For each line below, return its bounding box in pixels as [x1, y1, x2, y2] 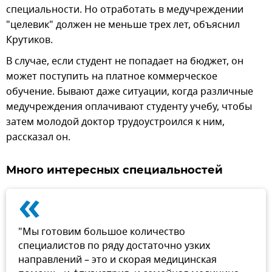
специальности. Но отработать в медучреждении [6, 2, 243, 17]
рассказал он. [6, 129, 70, 144]
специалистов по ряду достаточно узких [18, 238, 210, 253]
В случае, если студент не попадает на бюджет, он [6, 53, 243, 69]
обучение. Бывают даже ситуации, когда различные [6, 84, 253, 99]
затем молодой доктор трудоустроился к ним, [6, 114, 225, 129]
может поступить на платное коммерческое [6, 69, 217, 84]
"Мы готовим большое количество [18, 224, 185, 239]
